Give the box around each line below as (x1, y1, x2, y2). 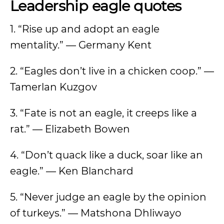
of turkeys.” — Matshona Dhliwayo (10, 207, 181, 219)
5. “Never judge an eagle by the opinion (10, 191, 206, 203)
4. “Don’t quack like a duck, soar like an (10, 149, 203, 161)
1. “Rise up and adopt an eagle (10, 23, 159, 35)
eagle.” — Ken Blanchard (10, 165, 133, 177)
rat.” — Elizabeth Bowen (10, 123, 130, 135)
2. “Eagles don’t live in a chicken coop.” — (10, 65, 214, 77)
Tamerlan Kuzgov (10, 81, 97, 93)
